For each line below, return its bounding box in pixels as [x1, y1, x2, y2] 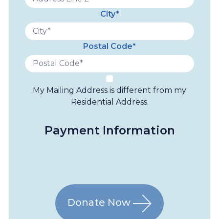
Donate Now [67, 197, 133, 209]
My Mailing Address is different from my [33, 86, 186, 95]
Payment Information [44, 123, 175, 137]
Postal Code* [83, 42, 136, 51]
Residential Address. [70, 97, 149, 107]
